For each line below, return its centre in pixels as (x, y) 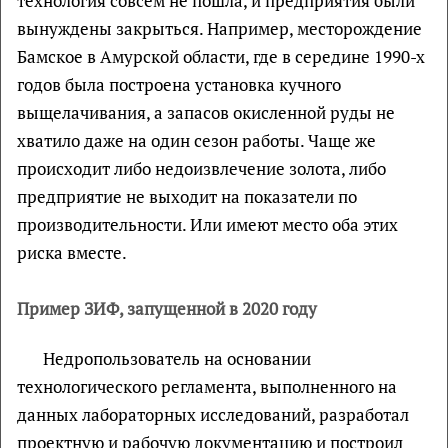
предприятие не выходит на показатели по (187, 196)
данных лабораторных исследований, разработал (213, 414)
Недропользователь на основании (176, 358)
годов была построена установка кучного (179, 84)
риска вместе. (72, 252)
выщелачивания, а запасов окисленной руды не (206, 112)
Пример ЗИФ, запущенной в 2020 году (167, 308)
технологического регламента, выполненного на (207, 386)
